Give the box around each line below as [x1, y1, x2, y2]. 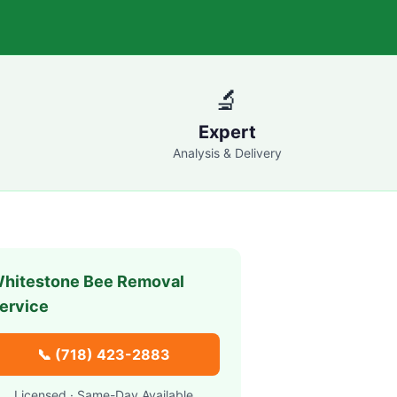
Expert [198, 121, 256, 143]
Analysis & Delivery [172, 145, 282, 160]
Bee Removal [79, 272, 184, 291]
